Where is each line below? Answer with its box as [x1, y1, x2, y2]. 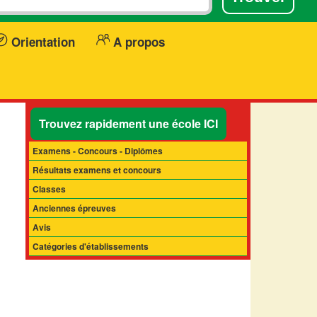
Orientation [7, 33, 75, 50]
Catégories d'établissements [33, 240, 149, 253]
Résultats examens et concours [33, 163, 162, 177]
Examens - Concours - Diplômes [33, 144, 163, 158]
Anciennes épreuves [33, 202, 117, 215]
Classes [33, 183, 67, 196]
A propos [110, 33, 166, 50]
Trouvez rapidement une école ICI [39, 115, 219, 132]
